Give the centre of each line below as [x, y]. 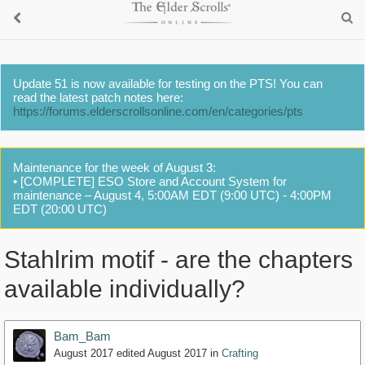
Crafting [240, 354]
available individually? [125, 289]
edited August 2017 [162, 354]
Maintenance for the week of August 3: [114, 167]
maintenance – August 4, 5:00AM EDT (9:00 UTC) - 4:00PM [172, 195]
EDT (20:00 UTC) [60, 209]
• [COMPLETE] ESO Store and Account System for [150, 181]
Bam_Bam [82, 336]
